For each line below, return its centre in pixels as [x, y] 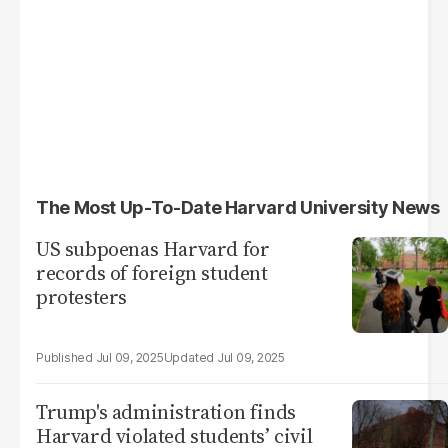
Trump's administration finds [166, 412]
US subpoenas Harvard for [153, 249]
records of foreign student [152, 273]
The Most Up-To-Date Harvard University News [238, 207]
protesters [81, 297]
